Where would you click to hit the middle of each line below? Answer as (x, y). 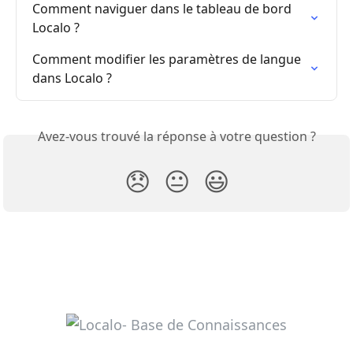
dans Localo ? (72, 78)
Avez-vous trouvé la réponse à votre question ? (176, 137)
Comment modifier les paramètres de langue (168, 59)
